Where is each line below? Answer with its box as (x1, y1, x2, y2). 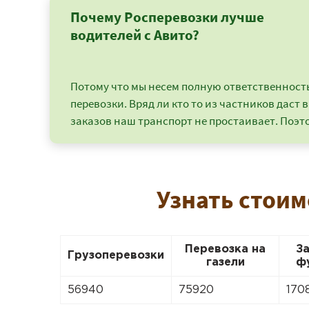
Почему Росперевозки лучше (70, 8, 264, 26)
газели (206, 257, 245, 268)
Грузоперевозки (68, 250, 164, 261)
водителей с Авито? (70, 26, 199, 44)
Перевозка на (185, 244, 266, 255)
